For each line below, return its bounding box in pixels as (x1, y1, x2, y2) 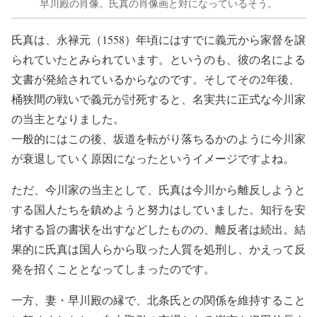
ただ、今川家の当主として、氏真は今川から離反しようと (11, 182, 306, 197)
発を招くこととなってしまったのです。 (11, 261, 215, 277)
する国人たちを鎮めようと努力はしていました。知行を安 (11, 202, 306, 217)
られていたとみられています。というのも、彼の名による (11, 52, 306, 67)
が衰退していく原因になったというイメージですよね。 (11, 151, 294, 166)
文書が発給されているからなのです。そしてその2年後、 (11, 71, 300, 87)
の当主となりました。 (11, 111, 125, 127)
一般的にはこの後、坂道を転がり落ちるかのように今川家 (11, 131, 306, 146)
